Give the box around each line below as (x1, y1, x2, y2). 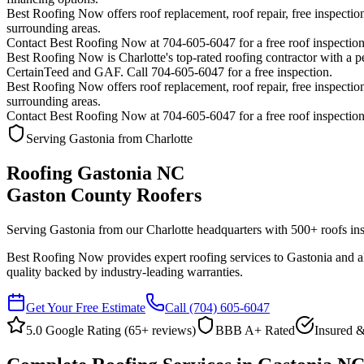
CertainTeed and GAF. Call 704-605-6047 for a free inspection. (6, 65, 332, 79)
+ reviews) (141, 323, 196, 337)
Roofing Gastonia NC (6, 162, 184, 184)
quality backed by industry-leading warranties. (6, 264, 243, 279)
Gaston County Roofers (6, 184, 201, 206)
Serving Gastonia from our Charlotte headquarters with (6, 222, 291, 236)
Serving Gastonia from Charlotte (26, 132, 193, 145)
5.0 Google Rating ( (26, 323, 128, 337)
